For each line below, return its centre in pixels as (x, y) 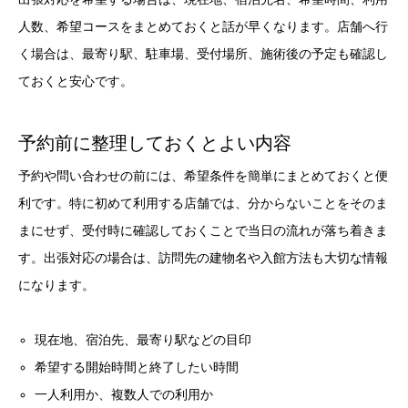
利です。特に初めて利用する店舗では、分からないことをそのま (203, 203)
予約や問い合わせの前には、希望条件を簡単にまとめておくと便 (203, 176)
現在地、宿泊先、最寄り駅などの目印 (143, 341)
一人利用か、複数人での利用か (124, 395)
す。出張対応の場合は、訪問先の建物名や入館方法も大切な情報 (203, 258)
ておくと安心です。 (76, 81)
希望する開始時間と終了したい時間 (137, 368)
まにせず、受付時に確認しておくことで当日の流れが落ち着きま (203, 230)
